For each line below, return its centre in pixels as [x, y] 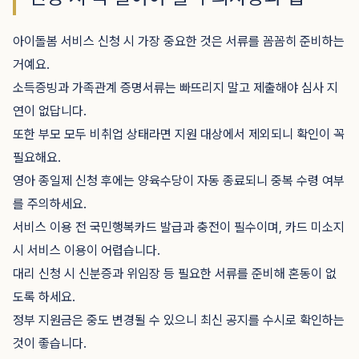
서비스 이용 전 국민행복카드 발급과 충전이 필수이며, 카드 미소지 [179, 227]
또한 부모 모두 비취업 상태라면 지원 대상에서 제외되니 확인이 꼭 [179, 134]
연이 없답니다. [50, 111]
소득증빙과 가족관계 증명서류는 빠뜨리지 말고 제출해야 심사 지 [175, 88]
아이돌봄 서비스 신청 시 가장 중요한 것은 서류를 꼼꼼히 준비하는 [179, 41]
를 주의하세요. [50, 204]
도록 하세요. [44, 297]
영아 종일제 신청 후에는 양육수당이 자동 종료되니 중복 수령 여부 [179, 181]
